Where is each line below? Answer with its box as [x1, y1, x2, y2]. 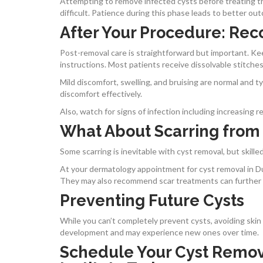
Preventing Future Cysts [60, 191, 244, 210]
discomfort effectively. [60, 88, 142, 99]
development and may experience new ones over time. [60, 227, 259, 237]
